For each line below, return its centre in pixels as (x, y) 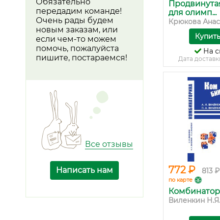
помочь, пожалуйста (77, 48)
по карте (180, 180)
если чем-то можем (76, 39)
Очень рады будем (75, 20)
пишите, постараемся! (82, 57)
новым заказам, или (77, 29)
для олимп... (192, 13)
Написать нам (84, 170)
